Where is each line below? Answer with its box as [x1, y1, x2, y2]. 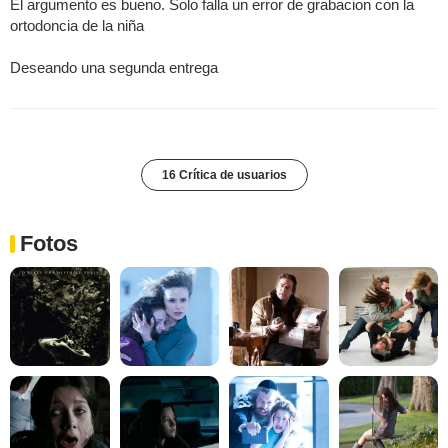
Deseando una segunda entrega [10, 58, 218, 76]
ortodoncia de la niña [10, 16, 144, 34]
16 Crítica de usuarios [161, 167, 287, 182]
